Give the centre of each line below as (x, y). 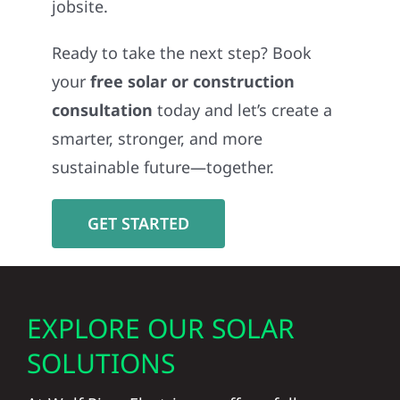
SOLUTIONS (100, 363)
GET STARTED (139, 224)
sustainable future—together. (163, 167)
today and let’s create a (243, 110)
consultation (103, 110)
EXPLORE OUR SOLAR (160, 329)
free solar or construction (193, 82)
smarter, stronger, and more (158, 139)
